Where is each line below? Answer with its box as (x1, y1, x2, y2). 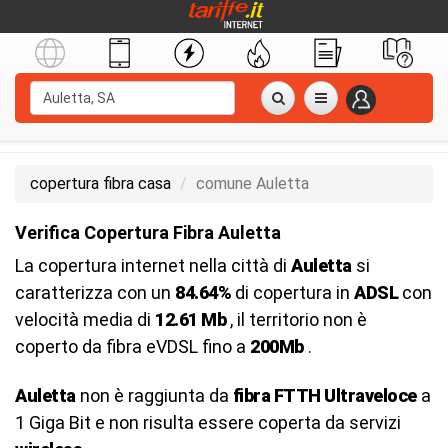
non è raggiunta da (75, 385, 233, 406)
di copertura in (231, 282, 354, 303)
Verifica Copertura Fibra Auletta (15, 222, 281, 243)
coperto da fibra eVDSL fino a (15, 336, 250, 357)
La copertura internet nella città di (15, 255, 291, 276)
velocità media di (15, 309, 155, 330)
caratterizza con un (15, 282, 175, 303)
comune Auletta (196, 174, 309, 193)
